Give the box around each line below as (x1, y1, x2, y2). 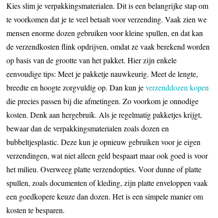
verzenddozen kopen (145, 82, 209, 92)
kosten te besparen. (6, 204, 65, 215)
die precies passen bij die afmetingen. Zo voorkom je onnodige (6, 95, 199, 106)
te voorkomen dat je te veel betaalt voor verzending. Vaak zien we (6, 14, 207, 24)
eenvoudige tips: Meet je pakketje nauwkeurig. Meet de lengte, (6, 68, 199, 79)
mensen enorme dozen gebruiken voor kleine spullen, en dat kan (6, 27, 203, 38)
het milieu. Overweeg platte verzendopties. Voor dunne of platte (6, 163, 202, 174)
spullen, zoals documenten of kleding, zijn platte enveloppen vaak (6, 177, 208, 188)
